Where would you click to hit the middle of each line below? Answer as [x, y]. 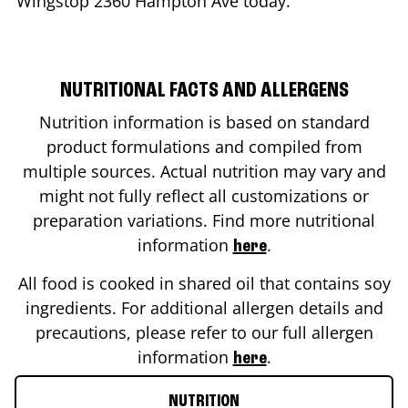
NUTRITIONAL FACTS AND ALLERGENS [204, 91]
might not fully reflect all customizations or [204, 195]
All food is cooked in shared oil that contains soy [204, 283]
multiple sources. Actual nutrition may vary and [204, 171]
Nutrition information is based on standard [204, 122]
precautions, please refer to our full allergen [204, 332]
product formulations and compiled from [204, 146]
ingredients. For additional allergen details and [204, 307]
